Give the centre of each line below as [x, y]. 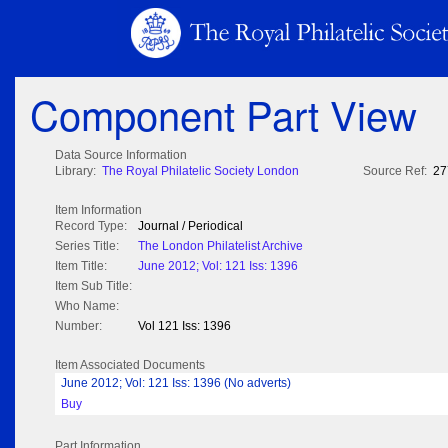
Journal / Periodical [190, 226]
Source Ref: [395, 171]
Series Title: [87, 246]
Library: [75, 171]
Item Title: [81, 266]
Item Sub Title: [93, 286]
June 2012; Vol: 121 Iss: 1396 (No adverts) [176, 383]
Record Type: [91, 226]
